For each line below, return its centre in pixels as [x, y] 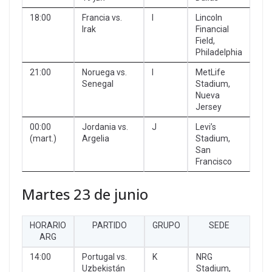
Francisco [214, 161]
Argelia [96, 138]
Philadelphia [219, 52]
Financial [212, 29]
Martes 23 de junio [85, 194]
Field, [205, 40]
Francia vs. [102, 17]
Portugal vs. [104, 257]
